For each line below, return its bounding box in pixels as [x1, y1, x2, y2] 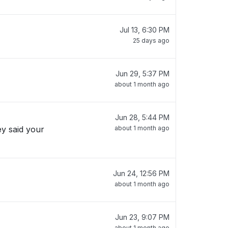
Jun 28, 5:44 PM [115, 113, 169, 122]
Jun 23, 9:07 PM [115, 213, 169, 221]
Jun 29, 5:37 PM [116, 69, 169, 78]
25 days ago [133, 37, 169, 44]
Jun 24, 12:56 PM [113, 169, 169, 178]
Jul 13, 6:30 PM [120, 25, 169, 34]
